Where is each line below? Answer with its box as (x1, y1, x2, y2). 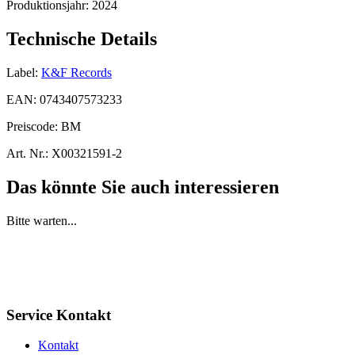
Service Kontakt (6, 306, 111, 323)
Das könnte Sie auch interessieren (6, 176, 279, 197)
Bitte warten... (6, 213, 77, 227)
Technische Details (6, 29, 157, 50)
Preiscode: (6, 119, 61, 133)
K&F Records (41, 65, 112, 79)
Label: (6, 65, 38, 79)
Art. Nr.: (6, 146, 48, 160)
